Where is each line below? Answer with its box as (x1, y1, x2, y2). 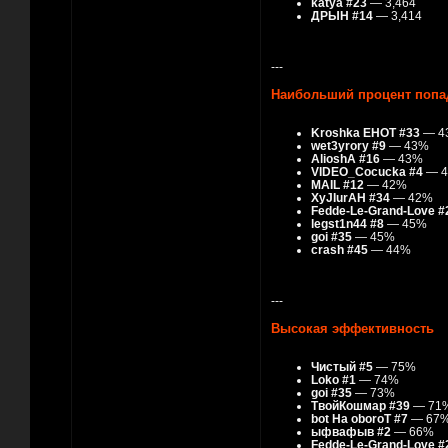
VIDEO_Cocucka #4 (311, 165, 423, 179)
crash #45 (311, 243, 368, 257)
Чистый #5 (311, 360, 373, 374)
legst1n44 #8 (311, 217, 384, 231)
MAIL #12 (311, 178, 364, 192)
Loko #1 (311, 373, 356, 387)
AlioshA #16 (311, 152, 380, 166)
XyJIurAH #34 (311, 191, 390, 205)
